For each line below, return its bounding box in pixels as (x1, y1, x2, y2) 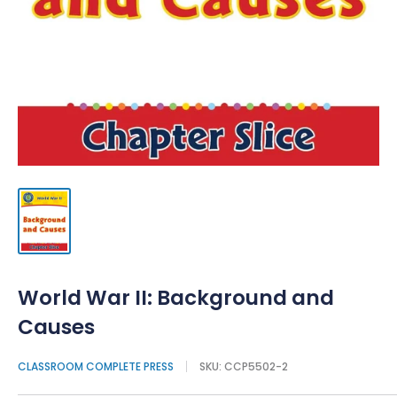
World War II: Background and (18, 283, 334, 312)
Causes (18, 312, 95, 341)
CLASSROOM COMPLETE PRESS (18, 358, 174, 374)
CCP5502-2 (224, 358, 288, 374)
